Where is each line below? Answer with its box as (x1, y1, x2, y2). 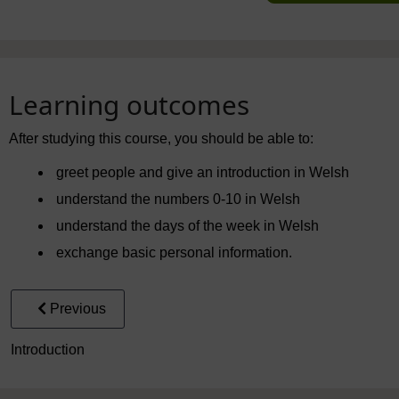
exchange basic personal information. (56, 244, 293, 260)
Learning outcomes (9, 85, 249, 123)
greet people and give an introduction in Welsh (56, 164, 350, 180)
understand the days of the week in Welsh (56, 217, 320, 233)
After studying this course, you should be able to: (9, 130, 313, 146)
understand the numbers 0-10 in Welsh (56, 191, 301, 207)
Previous (50, 300, 106, 316)
